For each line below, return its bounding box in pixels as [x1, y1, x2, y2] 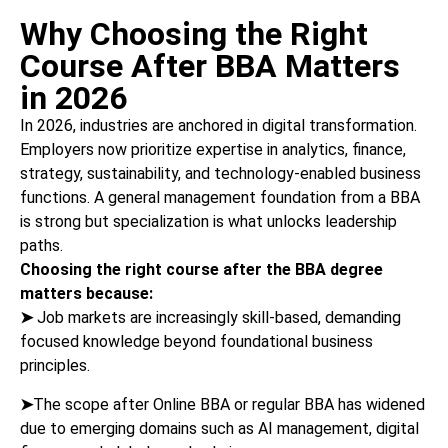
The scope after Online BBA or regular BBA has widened [33, 394, 425, 414]
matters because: [20, 283, 153, 303]
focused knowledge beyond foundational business [20, 331, 373, 351]
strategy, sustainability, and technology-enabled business [20, 163, 421, 183]
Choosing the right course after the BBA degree [20, 259, 383, 279]
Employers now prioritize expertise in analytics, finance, [20, 139, 406, 159]
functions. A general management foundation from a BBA [20, 187, 420, 207]
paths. [20, 235, 63, 255]
